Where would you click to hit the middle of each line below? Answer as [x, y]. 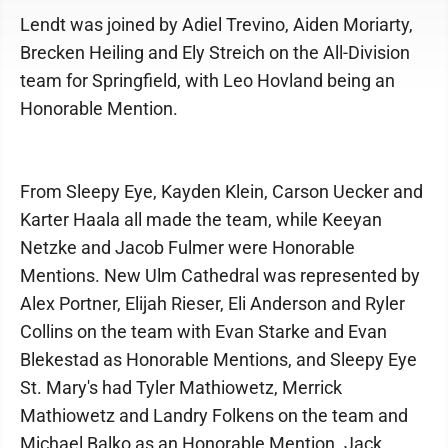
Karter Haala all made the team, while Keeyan [201, 219]
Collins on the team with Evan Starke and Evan [203, 331]
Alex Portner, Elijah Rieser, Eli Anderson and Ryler [212, 303]
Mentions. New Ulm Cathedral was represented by [220, 275]
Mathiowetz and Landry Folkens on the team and [214, 415]
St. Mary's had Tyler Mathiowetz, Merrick [181, 387]
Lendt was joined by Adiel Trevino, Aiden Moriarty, [216, 24]
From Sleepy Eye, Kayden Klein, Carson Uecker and [221, 191]
